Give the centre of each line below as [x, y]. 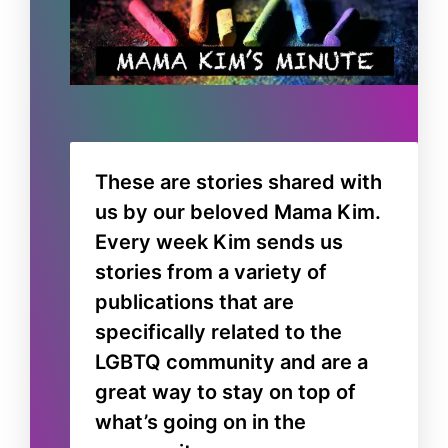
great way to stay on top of [225, 391]
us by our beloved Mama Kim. [238, 211]
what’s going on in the [200, 421]
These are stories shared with [238, 181]
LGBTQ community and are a [231, 361]
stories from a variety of [211, 271]
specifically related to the [218, 331]
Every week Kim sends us [219, 241]
